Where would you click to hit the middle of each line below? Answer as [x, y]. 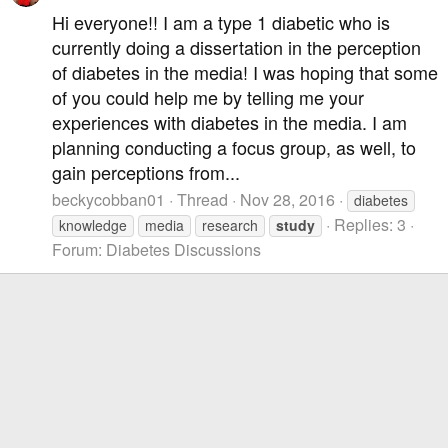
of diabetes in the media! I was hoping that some [245, 71]
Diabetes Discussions [183, 250]
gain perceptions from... [146, 171]
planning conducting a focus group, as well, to [234, 146]
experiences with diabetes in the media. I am [229, 121]
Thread [202, 200]
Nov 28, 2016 [287, 200]
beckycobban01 [108, 200]
